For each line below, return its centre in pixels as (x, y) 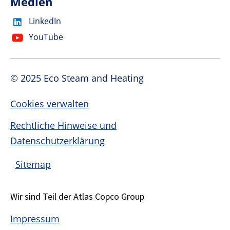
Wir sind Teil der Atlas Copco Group (77, 196)
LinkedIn (45, 21)
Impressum (35, 218)
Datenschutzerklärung (57, 140)
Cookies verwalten (50, 103)
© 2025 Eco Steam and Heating (77, 78)
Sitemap (33, 164)
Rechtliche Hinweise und (63, 125)
